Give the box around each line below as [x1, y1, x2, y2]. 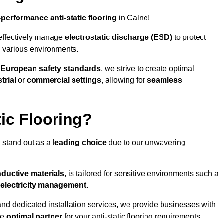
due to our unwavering [107, 138, 185, 147]
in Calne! [117, 14, 150, 22]
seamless [147, 76, 182, 85]
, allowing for [101, 76, 147, 85]
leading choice [53, 138, 107, 147]
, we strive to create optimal [101, 64, 194, 73]
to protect [172, 33, 206, 42]
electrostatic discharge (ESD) [65, 33, 172, 42]
